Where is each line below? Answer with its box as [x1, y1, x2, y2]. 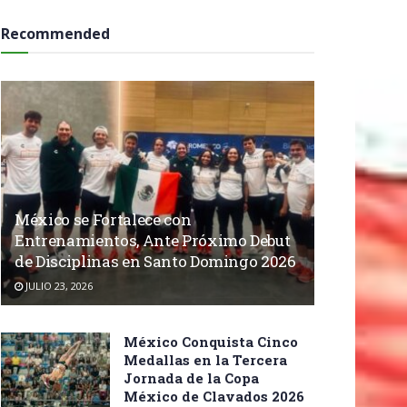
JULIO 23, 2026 [23, 279, 93, 293]
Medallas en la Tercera [124, 351, 287, 370]
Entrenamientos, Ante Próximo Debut [15, 230, 291, 252]
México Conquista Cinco [124, 333, 298, 352]
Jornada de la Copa [124, 369, 259, 388]
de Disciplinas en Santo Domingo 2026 [15, 251, 296, 273]
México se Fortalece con [15, 209, 192, 231]
